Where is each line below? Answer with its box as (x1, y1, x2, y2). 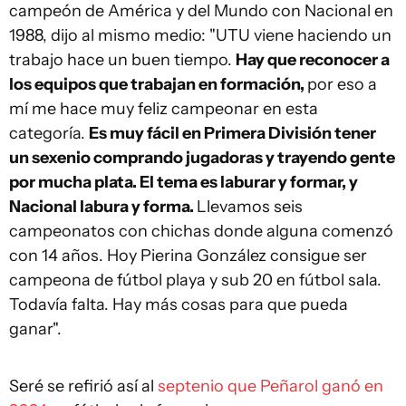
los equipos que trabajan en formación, (9, 74, 307, 94)
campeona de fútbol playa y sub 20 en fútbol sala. (9, 270, 382, 290)
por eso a (307, 74, 377, 94)
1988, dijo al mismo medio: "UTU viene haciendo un (9, 25, 391, 45)
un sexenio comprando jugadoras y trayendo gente (9, 148, 395, 168)
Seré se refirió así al (9, 376, 158, 396)
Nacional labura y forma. (9, 197, 197, 217)
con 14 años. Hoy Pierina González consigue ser (9, 246, 367, 266)
